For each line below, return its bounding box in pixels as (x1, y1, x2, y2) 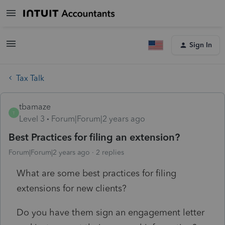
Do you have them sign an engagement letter (17, 206, 204, 218)
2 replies (96, 148, 124, 157)
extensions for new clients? (17, 182, 127, 194)
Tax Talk (16, 73, 44, 83)
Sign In (189, 41, 212, 49)
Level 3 (19, 114, 45, 124)
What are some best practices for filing (17, 167, 176, 179)
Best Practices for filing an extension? (9, 131, 180, 143)
